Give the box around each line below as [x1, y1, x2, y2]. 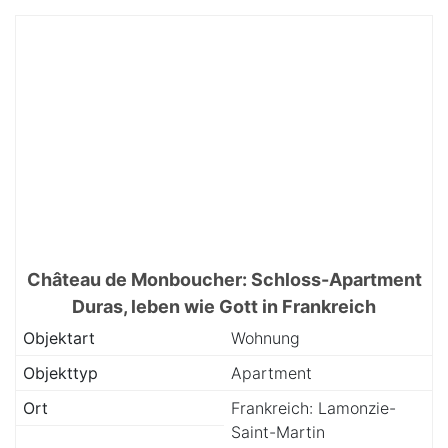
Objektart [23, 328, 95, 348]
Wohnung [231, 328, 300, 348]
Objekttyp [23, 363, 98, 383]
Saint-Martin [231, 422, 325, 442]
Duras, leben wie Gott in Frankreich [72, 296, 376, 317]
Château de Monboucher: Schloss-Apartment [26, 269, 422, 290]
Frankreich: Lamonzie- [231, 398, 396, 418]
